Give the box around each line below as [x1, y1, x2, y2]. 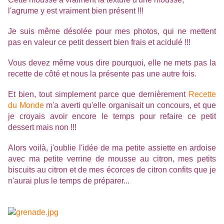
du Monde [8, 101, 44, 110]
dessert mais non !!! [8, 123, 76, 132]
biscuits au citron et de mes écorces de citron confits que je [8, 165, 216, 174]
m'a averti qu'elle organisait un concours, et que [43, 101, 216, 110]
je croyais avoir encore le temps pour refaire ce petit [8, 112, 216, 121]
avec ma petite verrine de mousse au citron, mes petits [8, 154, 216, 163]
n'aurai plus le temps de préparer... [8, 176, 129, 185]
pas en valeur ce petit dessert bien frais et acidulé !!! [8, 38, 190, 47]
